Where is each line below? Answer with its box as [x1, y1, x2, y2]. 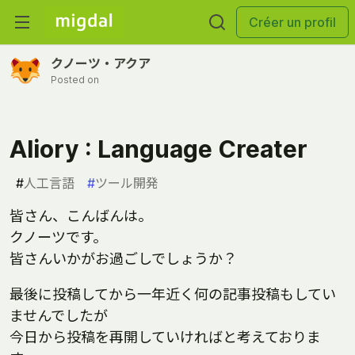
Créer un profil [249, 14, 336, 30]
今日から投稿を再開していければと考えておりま [10, 329, 321, 345]
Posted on [51, 74, 99, 86]
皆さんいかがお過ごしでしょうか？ [10, 250, 237, 267]
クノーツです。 [10, 229, 107, 246]
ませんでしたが [10, 307, 108, 324]
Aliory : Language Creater [10, 135, 307, 163]
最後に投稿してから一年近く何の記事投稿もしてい [10, 286, 336, 303]
